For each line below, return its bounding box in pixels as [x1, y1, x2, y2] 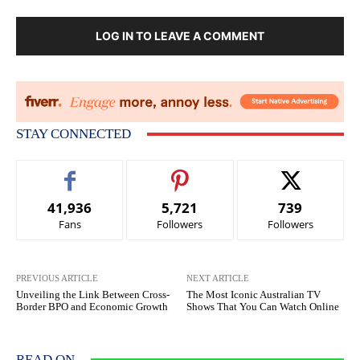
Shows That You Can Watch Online [186, 301, 340, 313]
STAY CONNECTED [16, 126, 131, 142]
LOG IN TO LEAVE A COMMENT [96, 29, 264, 43]
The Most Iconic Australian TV [186, 288, 321, 301]
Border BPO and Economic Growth [16, 301, 168, 313]
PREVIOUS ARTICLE [16, 273, 98, 284]
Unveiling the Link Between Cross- [16, 288, 170, 301]
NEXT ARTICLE [186, 273, 250, 284]
